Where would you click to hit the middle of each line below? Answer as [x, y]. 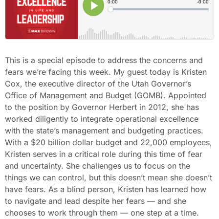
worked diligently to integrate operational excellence [102, 119]
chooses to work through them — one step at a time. [102, 212]
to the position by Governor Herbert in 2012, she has [102, 107]
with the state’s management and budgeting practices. [104, 130]
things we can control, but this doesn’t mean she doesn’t [109, 177]
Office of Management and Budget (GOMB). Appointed [106, 95]
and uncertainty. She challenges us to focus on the [98, 165]
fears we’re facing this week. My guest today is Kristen [106, 72]
